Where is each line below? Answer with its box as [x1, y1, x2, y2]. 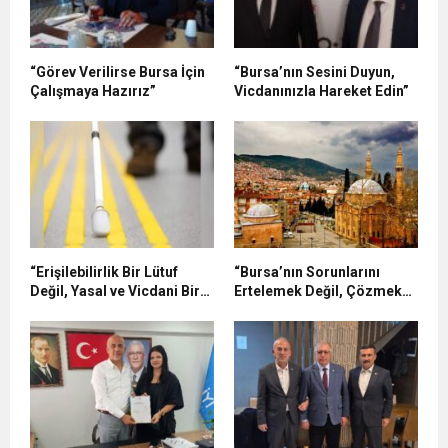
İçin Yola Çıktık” [234, 302, 338, 318]
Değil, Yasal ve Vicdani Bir [30, 283, 200, 299]
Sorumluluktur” [30, 302, 132, 318]
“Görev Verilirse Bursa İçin [30, 64, 205, 80]
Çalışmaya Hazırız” [30, 83, 156, 99]
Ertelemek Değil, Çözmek [234, 283, 402, 299]
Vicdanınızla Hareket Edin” [234, 83, 409, 99]
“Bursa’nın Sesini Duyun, [234, 64, 395, 80]
